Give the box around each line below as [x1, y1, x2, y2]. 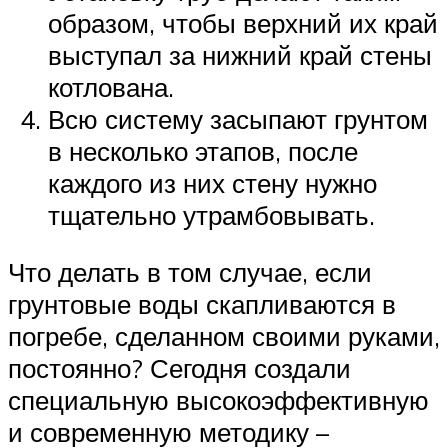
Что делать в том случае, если [8, 256, 372, 289]
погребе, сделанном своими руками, [8, 320, 440, 353]
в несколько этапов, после [48, 134, 358, 167]
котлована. [48, 70, 174, 103]
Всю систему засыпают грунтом [48, 102, 428, 135]
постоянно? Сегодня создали [8, 352, 351, 385]
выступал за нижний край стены [48, 38, 432, 71]
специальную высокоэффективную [8, 384, 429, 417]
